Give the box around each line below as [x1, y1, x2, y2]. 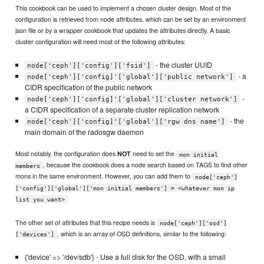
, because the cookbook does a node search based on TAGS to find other [42, 160, 247, 170]
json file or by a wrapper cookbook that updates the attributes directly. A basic [15, 25, 230, 35]
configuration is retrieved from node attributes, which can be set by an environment [15, 14, 246, 24]
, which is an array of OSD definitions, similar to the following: [57, 228, 226, 238]
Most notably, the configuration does [15, 148, 118, 159]
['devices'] [15, 230, 55, 237]
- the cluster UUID [153, 59, 212, 70]
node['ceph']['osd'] [159, 219, 227, 226]
